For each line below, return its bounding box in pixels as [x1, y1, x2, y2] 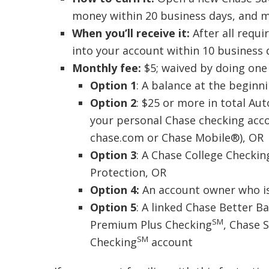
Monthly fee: [71, 61, 141, 75]
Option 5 [89, 200, 136, 214]
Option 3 [89, 148, 136, 162]
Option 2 [89, 95, 136, 110]
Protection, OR [89, 165, 166, 180]
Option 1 [89, 78, 136, 92]
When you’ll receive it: [71, 26, 193, 40]
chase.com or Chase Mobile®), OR [89, 130, 264, 145]
